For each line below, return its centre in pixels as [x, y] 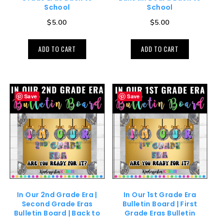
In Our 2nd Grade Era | [57, 195]
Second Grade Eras [57, 204]
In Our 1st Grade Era [160, 195]
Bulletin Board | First [160, 204]
